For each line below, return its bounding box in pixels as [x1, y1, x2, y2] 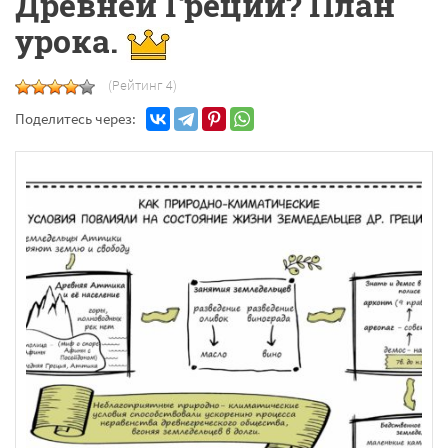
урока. [15, 19, 126, 62]
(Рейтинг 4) [108, 75, 177, 94]
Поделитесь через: [15, 108, 136, 128]
